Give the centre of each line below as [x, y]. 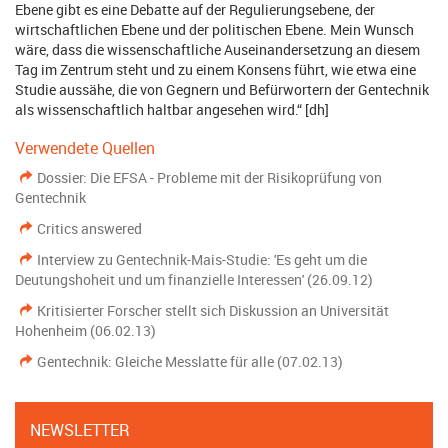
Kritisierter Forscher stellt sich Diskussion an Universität [213, 310]
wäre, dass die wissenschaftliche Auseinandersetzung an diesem [217, 49]
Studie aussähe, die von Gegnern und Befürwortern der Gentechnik [222, 89]
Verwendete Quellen [85, 148]
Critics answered [89, 228]
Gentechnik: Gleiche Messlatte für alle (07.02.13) [190, 361]
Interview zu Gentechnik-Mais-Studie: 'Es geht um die [202, 259]
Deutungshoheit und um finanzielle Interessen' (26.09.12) [194, 279]
